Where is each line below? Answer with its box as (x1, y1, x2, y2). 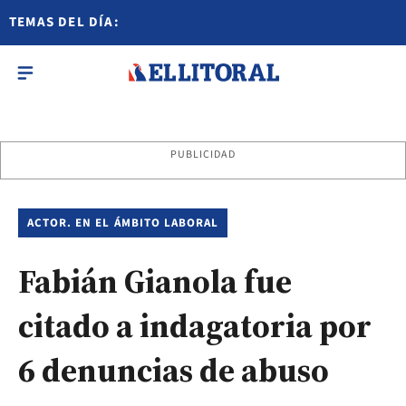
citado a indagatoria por (18, 304, 372, 348)
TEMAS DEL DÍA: (9, 13, 120, 32)
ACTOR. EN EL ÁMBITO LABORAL (27, 215, 219, 231)
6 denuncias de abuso (18, 348, 329, 392)
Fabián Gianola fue (18, 259, 292, 304)
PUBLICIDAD (169, 147, 237, 162)
